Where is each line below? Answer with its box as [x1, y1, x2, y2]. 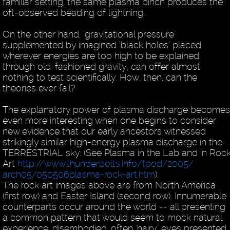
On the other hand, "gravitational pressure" [2, 28, 176, 40]
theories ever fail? [2, 82, 75, 93]
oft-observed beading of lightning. [2, 7, 145, 18]
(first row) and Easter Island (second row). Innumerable [2, 190, 226, 201]
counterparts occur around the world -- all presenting [2, 201, 225, 212]
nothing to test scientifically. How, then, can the [2, 71, 197, 83]
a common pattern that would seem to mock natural [2, 212, 222, 223]
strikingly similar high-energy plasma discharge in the [2, 136, 222, 147]
